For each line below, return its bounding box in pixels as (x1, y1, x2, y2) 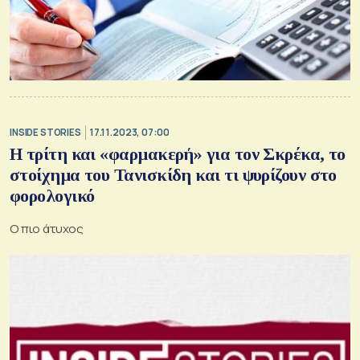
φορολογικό (10, 185, 95, 206)
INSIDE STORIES (10, 126, 81, 139)
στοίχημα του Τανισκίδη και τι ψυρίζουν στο (10, 164, 337, 185)
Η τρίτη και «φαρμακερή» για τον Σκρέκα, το (10, 143, 346, 164)
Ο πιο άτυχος (10, 219, 84, 237)
